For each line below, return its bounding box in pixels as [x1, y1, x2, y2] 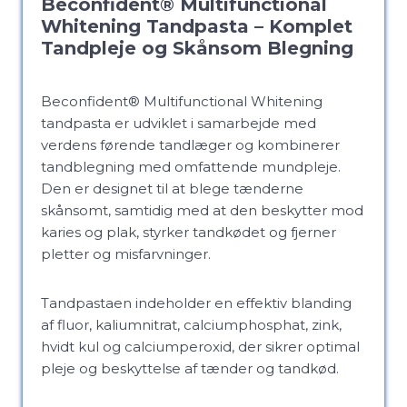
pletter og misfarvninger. [41, 245, 211, 263]
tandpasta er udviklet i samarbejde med [41, 114, 316, 132]
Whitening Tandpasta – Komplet [41, 15, 352, 37]
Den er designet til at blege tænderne [41, 180, 303, 197]
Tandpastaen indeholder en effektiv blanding [41, 294, 352, 312]
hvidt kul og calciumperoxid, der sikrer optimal [41, 338, 360, 355]
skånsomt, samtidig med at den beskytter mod [41, 202, 363, 219]
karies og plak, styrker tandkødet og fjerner [41, 223, 336, 241]
